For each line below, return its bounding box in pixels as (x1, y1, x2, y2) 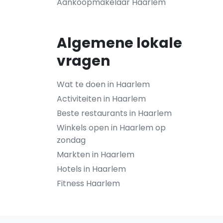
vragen (57, 51, 110, 71)
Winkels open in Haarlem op (57, 122, 166, 133)
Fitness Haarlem (57, 178, 120, 189)
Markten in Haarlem (57, 149, 134, 160)
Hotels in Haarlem (57, 163, 126, 175)
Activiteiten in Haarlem (57, 93, 146, 105)
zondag (57, 134, 86, 146)
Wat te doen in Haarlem (57, 79, 150, 90)
